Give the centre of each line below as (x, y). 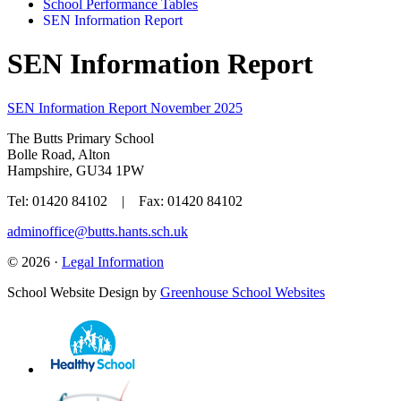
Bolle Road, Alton (59, 154)
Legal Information (113, 261)
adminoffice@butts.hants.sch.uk (98, 231)
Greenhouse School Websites (243, 292)
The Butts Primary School (81, 138)
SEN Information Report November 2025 (125, 107)
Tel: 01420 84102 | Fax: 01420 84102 (125, 200)
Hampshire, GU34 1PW (76, 170)
